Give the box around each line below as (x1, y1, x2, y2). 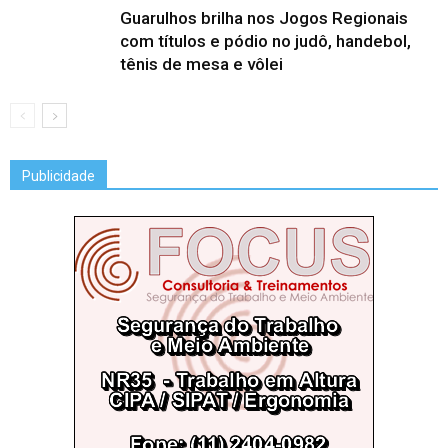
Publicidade (22, 168, 95, 184)
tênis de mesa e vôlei (120, 54, 283, 74)
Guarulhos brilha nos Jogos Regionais (120, 8, 408, 28)
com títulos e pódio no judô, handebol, (120, 31, 411, 51)
